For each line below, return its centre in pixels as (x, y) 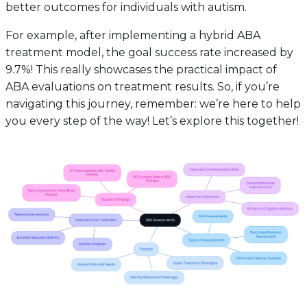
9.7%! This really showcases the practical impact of (141, 69)
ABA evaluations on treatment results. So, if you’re (143, 86)
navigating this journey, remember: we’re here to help (153, 103)
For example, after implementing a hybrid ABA (133, 35)
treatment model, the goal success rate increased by (149, 52)
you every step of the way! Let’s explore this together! (152, 121)
